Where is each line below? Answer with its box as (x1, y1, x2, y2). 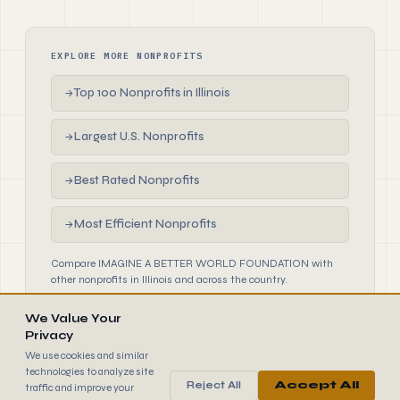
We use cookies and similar (25, 349, 148, 362)
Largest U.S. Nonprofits (74, 129, 204, 144)
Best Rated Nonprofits (74, 173, 199, 187)
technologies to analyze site (25, 365, 154, 378)
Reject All (187, 379, 241, 391)
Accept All (274, 379, 359, 391)
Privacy (25, 329, 73, 343)
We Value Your (25, 312, 121, 326)
